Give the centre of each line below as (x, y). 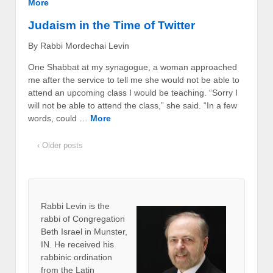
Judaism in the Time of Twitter (112, 25)
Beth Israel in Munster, (84, 231)
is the (99, 206)
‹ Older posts (60, 145)
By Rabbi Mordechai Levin (79, 45)
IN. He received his (77, 244)
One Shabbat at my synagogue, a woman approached (133, 67)
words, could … (59, 118)
